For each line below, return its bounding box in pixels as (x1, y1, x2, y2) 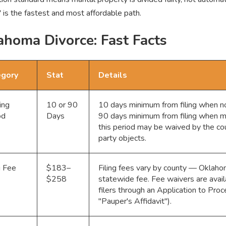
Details (98, 70, 127, 81)
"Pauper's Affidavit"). (98, 196, 172, 207)
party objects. (98, 133, 146, 144)
